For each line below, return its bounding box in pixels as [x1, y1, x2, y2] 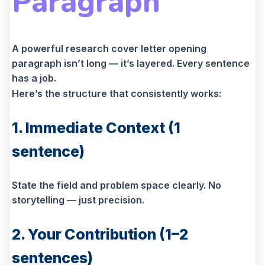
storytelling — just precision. [12, 194, 144, 206]
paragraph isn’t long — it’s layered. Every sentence [12, 57, 250, 70]
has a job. [12, 72, 56, 85]
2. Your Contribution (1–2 [12, 225, 188, 244]
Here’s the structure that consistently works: [12, 88, 221, 100]
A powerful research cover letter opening [12, 43, 206, 55]
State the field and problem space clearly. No [12, 179, 221, 192]
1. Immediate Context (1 [12, 119, 180, 137]
